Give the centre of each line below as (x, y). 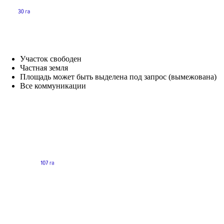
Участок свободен (51, 58)
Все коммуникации (53, 85)
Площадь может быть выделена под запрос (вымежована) (118, 76)
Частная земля (44, 67)
